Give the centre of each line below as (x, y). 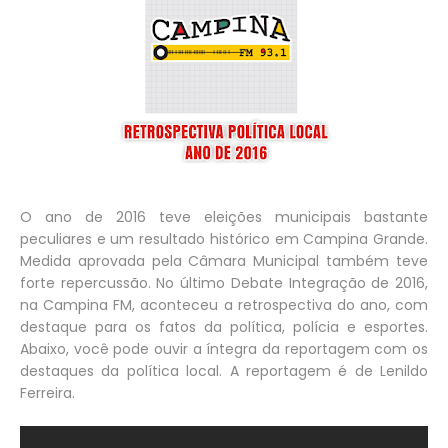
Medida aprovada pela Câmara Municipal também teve (224, 261)
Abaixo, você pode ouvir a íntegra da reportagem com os (224, 349)
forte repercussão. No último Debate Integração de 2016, (224, 283)
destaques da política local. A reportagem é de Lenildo (224, 371)
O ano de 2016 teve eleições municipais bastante (224, 217)
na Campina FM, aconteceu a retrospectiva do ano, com (224, 305)
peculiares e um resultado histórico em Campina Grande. (224, 239)
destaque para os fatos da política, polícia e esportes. (224, 327)
